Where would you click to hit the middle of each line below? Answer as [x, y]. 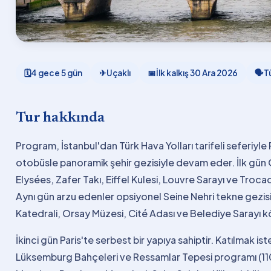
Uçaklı [119, 73]
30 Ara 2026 [214, 73]
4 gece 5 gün [57, 73]
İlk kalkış [173, 73]
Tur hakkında [60, 118]
